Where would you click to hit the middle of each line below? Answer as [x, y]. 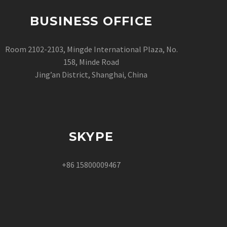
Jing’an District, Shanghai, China [91, 74]
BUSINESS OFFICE [91, 21]
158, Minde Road [91, 62]
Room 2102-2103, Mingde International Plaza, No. [91, 49]
